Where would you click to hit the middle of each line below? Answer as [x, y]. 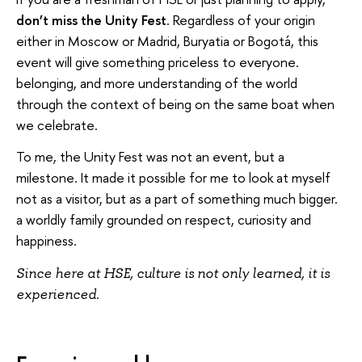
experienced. [58, 294]
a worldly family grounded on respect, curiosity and [164, 220]
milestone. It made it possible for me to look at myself [173, 178]
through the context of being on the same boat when [175, 103]
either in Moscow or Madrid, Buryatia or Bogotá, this [167, 40]
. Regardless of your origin [241, 19]
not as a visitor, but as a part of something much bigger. [177, 199]
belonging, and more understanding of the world [157, 82]
